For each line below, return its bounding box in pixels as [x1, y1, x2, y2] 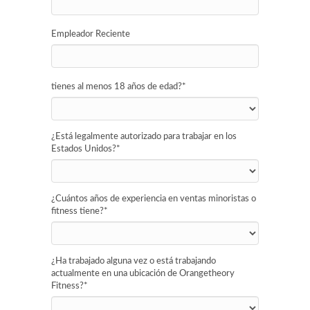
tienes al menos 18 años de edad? [51, 82, 182, 91]
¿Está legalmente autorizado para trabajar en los [51, 132, 237, 141]
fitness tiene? [51, 207, 104, 216]
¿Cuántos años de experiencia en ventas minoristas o [51, 194, 256, 203]
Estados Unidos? [51, 145, 116, 154]
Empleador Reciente [51, 30, 130, 39]
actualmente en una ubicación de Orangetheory [51, 269, 235, 278]
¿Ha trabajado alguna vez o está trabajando [51, 257, 216, 266]
